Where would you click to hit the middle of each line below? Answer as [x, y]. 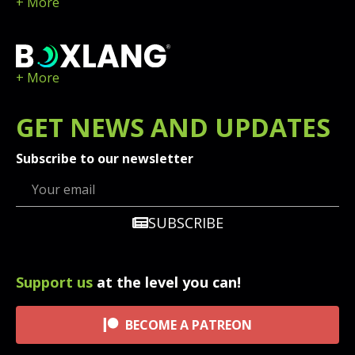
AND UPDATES [237, 127]
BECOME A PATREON [189, 324]
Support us [54, 282]
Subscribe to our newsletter [105, 158]
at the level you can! [167, 282]
